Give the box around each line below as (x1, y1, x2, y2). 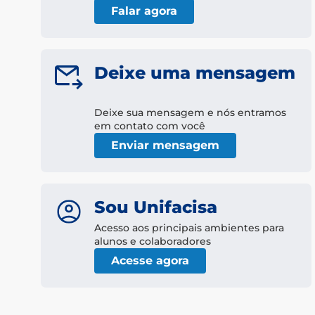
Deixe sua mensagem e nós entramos (94, 106, 286, 120)
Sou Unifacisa (94, 197, 217, 218)
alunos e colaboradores (94, 235, 211, 248)
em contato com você (94, 120, 205, 133)
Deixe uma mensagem (94, 63, 295, 84)
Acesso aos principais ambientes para (94, 221, 284, 235)
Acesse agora (111, 254, 189, 268)
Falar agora (111, 4, 177, 18)
